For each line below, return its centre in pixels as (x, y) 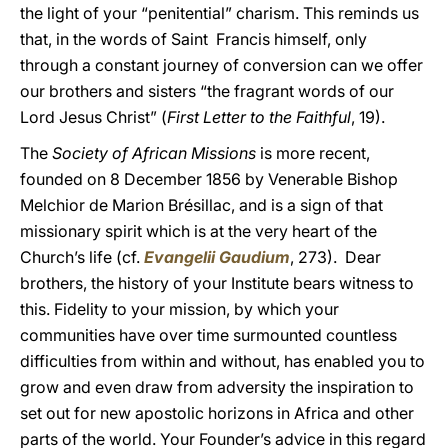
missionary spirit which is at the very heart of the (198, 231)
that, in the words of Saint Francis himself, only (193, 39)
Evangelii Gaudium (217, 257)
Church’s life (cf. (82, 257)
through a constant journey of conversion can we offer (221, 65)
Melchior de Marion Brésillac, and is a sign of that (201, 205)
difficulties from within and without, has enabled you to (222, 361)
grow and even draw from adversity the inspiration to (217, 387)
